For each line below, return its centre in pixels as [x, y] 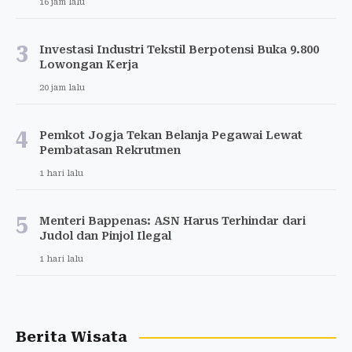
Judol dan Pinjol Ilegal [105, 236]
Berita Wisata [71, 337]
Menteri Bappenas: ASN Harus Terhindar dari [172, 221]
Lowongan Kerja [89, 65]
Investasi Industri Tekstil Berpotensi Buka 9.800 [179, 50]
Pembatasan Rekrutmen [110, 150]
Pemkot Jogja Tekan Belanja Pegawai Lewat [171, 136]
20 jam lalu [62, 88]
